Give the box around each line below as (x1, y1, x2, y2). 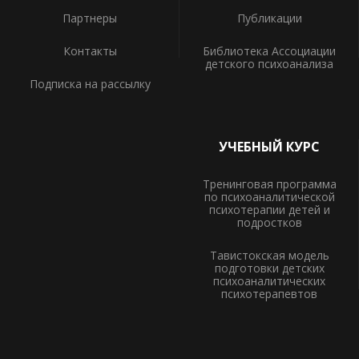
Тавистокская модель (209, 247, 329, 263)
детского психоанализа (205, 56, 333, 71)
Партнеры (63, 10, 117, 26)
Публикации (236, 10, 302, 26)
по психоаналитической (204, 188, 335, 204)
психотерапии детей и (208, 201, 330, 217)
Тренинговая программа (202, 175, 337, 192)
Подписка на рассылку (29, 76, 151, 91)
